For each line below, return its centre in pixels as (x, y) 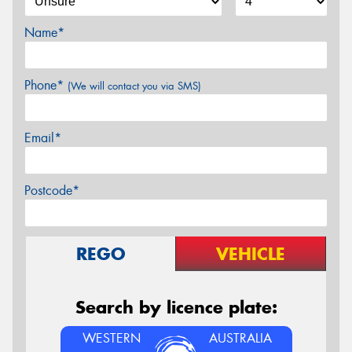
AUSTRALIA (241, 338)
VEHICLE (251, 253)
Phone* (46, 85)
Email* (43, 137)
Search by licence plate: (176, 307)
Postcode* (52, 190)
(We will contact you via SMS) (134, 86)
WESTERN (111, 338)
